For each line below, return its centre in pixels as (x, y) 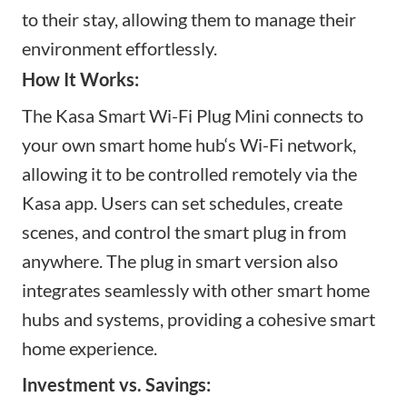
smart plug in (252, 231)
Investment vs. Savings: (116, 384)
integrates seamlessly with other (148, 289)
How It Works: (80, 79)
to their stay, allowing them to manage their (189, 19)
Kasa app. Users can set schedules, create (182, 202)
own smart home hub (141, 144)
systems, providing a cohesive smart (234, 318)
